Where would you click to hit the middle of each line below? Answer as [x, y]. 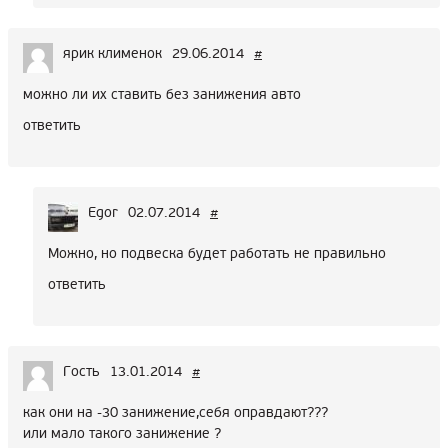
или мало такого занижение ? [122, 434]
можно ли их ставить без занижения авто [162, 95]
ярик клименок [112, 54]
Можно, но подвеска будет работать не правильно [217, 254]
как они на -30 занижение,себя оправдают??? [175, 413]
